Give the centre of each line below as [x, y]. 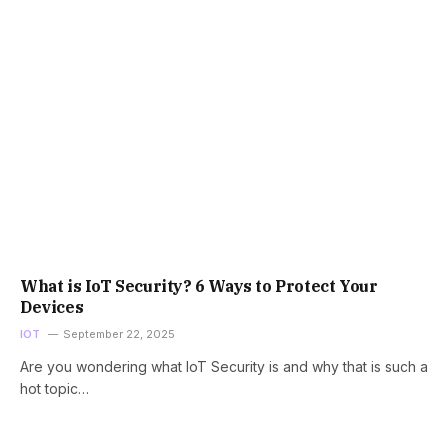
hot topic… [54, 388]
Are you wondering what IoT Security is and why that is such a [224, 366]
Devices [52, 306]
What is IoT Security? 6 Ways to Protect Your [199, 285]
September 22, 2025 [118, 333]
